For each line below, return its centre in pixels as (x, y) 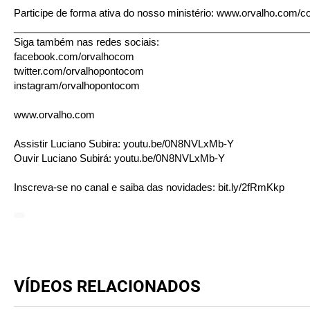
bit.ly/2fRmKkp (251, 187)
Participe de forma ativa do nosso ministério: (115, 13)
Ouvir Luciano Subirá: (64, 158)
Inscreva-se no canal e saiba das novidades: (116, 187)
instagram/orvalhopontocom (77, 85)
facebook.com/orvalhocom (74, 56)
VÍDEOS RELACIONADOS (107, 286)
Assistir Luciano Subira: (69, 144)
